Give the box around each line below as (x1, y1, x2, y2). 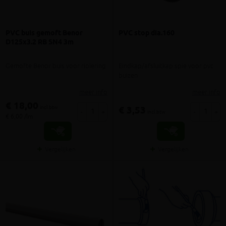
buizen (119, 71, 138, 80)
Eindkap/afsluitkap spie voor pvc (119, 61, 213, 70)
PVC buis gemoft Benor (6, 28, 83, 39)
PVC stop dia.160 (119, 28, 175, 39)
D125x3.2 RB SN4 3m (6, 37, 74, 48)
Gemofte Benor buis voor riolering (6, 61, 105, 70)
